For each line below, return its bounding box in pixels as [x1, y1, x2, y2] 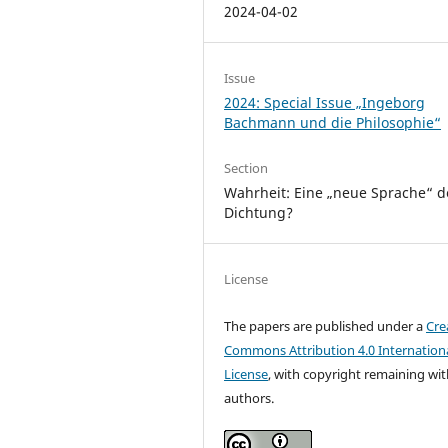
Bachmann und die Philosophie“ [224, 112, 442, 132]
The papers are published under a [224, 316, 427, 335]
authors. [224, 388, 275, 407]
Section [224, 158, 269, 177]
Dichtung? [224, 202, 294, 222]
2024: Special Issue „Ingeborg [224, 92, 426, 112]
